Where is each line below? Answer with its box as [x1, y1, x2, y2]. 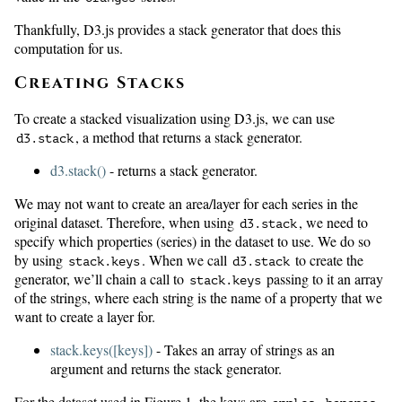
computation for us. [14, 39, 123, 58]
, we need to [299, 213, 368, 232]
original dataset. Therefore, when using [14, 213, 238, 232]
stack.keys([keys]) [50, 340, 153, 360]
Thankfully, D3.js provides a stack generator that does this [14, 20, 341, 39]
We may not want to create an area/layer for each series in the [14, 194, 358, 214]
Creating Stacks [14, 72, 186, 95]
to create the [292, 250, 363, 270]
